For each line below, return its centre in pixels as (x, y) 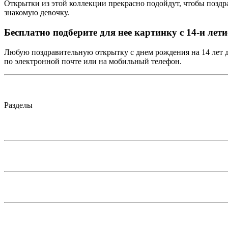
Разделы (18, 105)
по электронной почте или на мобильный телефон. (93, 61)
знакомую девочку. (37, 13)
